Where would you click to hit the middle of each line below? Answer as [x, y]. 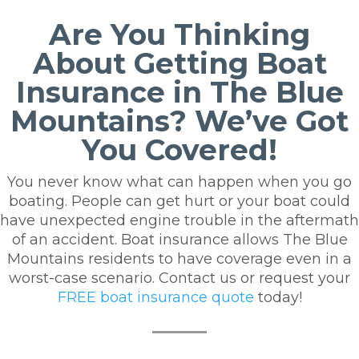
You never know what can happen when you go [179, 182]
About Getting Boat [179, 63]
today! [278, 297]
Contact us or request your [254, 278]
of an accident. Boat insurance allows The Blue [179, 239]
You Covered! [179, 149]
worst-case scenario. [84, 278]
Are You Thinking [179, 34]
